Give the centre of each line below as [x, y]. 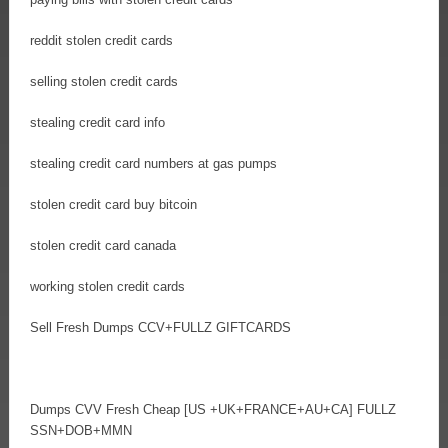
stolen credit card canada [103, 245]
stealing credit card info [97, 122]
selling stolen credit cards [104, 81]
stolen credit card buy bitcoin [113, 204]
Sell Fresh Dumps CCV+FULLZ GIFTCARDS [160, 327]
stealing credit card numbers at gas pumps [153, 163]
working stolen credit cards [107, 286]
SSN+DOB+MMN [81, 430]
